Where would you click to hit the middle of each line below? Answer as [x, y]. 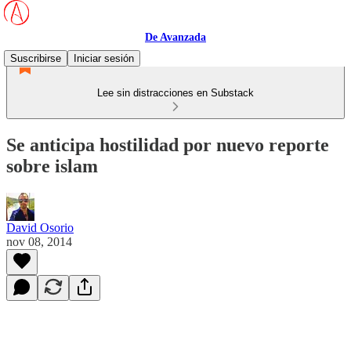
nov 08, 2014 [39, 241]
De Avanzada [175, 37]
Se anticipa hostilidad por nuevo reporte [168, 145]
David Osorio [40, 227]
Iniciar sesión [104, 58]
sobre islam [52, 166]
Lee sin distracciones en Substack [175, 93]
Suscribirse [36, 58]
